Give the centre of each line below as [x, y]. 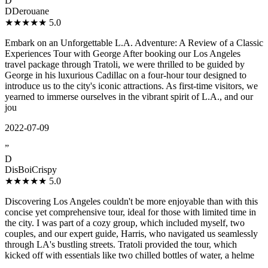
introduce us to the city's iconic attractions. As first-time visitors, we [131, 86]
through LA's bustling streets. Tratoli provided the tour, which [121, 245]
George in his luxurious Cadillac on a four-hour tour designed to [126, 75]
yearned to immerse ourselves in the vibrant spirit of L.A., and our [129, 97]
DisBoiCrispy [31, 170]
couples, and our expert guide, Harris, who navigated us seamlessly [131, 234]
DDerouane [27, 11]
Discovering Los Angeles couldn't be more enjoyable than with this [131, 202]
